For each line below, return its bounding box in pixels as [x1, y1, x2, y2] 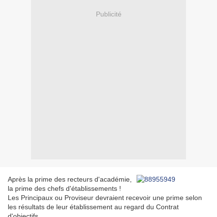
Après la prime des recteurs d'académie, [8, 175, 132, 184]
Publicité [95, 10, 122, 18]
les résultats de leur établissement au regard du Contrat [8, 203, 179, 211]
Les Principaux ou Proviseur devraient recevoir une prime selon [8, 194, 202, 202]
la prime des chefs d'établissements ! [8, 185, 121, 193]
